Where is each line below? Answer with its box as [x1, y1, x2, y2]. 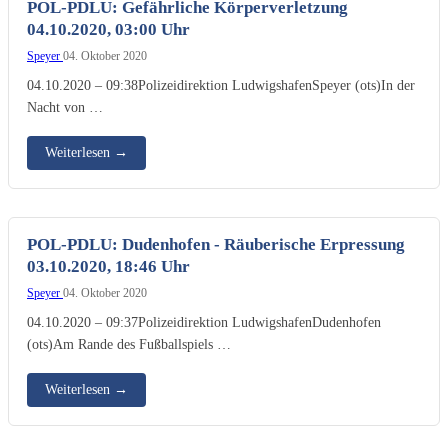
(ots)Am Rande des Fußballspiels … [27, 335, 231, 352]
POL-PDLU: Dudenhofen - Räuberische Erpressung [27, 234, 405, 254]
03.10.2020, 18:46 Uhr [27, 256, 190, 276]
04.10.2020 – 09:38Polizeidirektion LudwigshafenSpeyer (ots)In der [27, 76, 415, 93]
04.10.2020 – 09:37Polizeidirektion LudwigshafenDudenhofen [27, 313, 381, 330]
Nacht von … [27, 98, 103, 115]
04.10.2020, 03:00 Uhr [27, 19, 190, 39]
